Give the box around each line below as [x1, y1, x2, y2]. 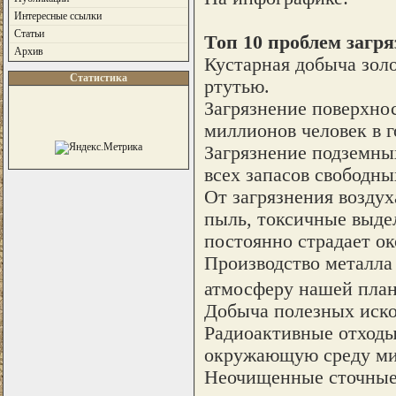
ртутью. [203, 75, 270, 97]
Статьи [13, 27, 44, 40]
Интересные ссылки [13, 10, 102, 22]
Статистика [69, 72, 127, 84]
